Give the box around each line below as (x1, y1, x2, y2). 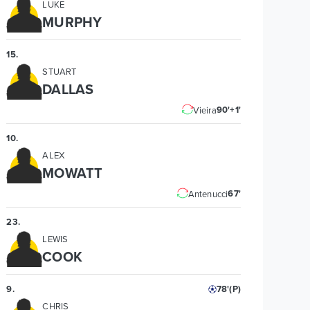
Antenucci (188, 188, 228, 200)
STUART (42, 65, 77, 77)
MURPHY (42, 12, 102, 32)
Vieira (192, 104, 217, 116)
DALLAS (42, 79, 93, 99)
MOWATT (42, 163, 102, 183)
